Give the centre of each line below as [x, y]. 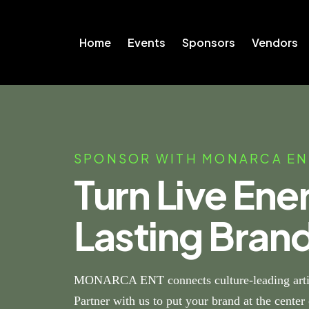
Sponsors [209, 42]
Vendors [275, 42]
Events [147, 42]
